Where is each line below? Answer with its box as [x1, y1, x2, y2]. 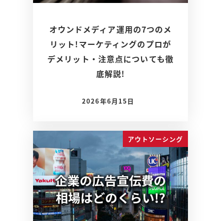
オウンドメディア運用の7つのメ [49, 23, 172, 35]
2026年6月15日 [82, 96, 135, 106]
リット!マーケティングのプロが [50, 37, 171, 50]
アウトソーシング [127, 134, 184, 144]
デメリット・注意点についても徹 [47, 52, 174, 65]
